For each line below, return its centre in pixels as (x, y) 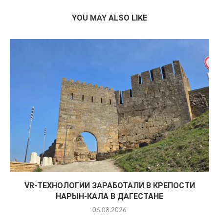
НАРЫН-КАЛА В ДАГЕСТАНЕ (109, 196)
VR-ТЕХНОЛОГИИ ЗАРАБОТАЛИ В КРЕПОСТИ (109, 186)
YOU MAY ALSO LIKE (109, 18)
